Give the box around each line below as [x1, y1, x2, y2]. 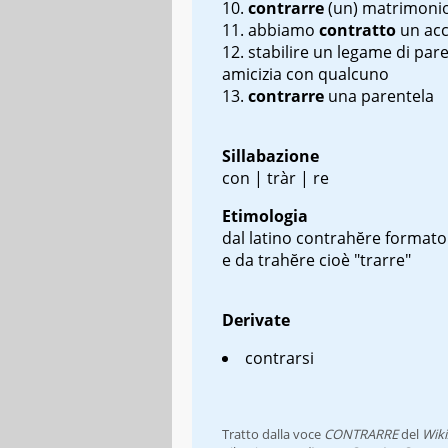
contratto [319, 18, 400, 41]
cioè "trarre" [315, 248, 411, 271]
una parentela [328, 84, 434, 107]
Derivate [222, 308, 290, 331]
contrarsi [245, 346, 314, 369]
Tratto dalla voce [222, 424, 324, 443]
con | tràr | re [222, 166, 329, 189]
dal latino [222, 226, 296, 249]
